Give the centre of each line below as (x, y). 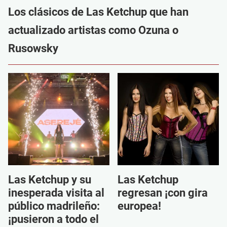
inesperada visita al (56, 193)
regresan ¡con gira (163, 193)
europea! (139, 206)
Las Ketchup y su (50, 180)
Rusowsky (33, 48)
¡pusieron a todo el (53, 219)
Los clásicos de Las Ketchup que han (98, 12)
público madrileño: (54, 206)
